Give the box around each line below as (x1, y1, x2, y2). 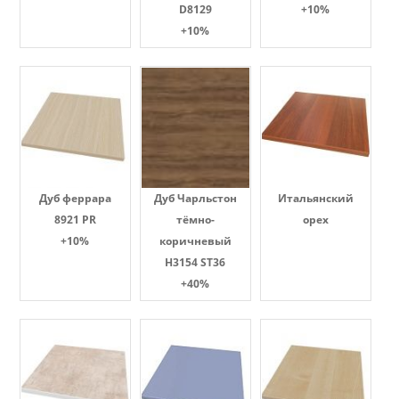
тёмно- (175, 212, 215, 227)
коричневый (159, 233, 232, 248)
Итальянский (277, 191, 354, 206)
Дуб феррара (38, 191, 111, 206)
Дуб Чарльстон (153, 191, 237, 206)
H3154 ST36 (165, 255, 225, 270)
